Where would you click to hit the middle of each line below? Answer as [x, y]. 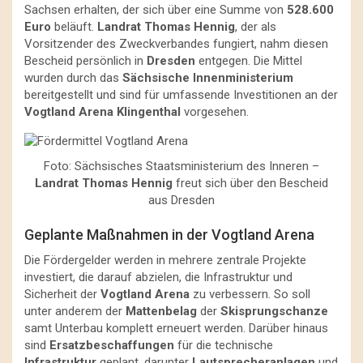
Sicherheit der [62, 295]
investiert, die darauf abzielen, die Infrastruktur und [158, 278]
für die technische [224, 346]
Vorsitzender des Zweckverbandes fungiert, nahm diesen [176, 44]
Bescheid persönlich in [85, 61]
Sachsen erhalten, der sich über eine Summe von [156, 10]
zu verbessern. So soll [250, 295]
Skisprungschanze [274, 312]
